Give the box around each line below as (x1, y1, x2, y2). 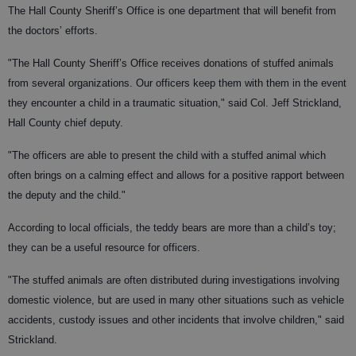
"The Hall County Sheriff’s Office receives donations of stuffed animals (8, 56, 334, 69)
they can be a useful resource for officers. (8, 241, 200, 253)
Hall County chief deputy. (8, 116, 123, 129)
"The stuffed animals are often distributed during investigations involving (8, 273, 339, 286)
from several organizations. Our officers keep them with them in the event (8, 76, 346, 89)
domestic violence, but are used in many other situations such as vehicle (8, 293, 344, 306)
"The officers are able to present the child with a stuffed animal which (8, 149, 326, 161)
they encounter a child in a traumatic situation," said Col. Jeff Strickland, (8, 96, 342, 109)
